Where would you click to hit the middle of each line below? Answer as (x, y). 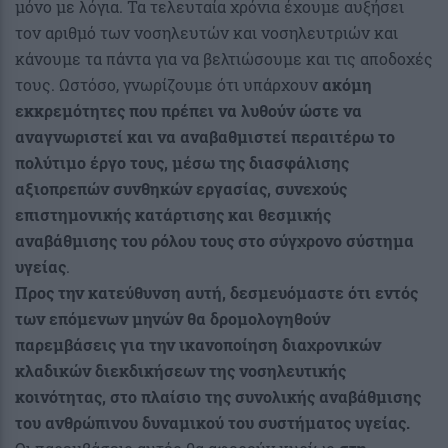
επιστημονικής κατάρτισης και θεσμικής (173, 214)
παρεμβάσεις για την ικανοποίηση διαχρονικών (198, 344)
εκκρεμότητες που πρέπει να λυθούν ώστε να (188, 110)
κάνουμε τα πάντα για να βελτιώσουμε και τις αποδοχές (224, 58)
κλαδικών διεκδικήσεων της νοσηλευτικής (180, 370)
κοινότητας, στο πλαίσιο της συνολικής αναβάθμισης (218, 396)
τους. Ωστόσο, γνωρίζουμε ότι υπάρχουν (168, 84)
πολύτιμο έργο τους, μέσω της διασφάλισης (182, 162)
